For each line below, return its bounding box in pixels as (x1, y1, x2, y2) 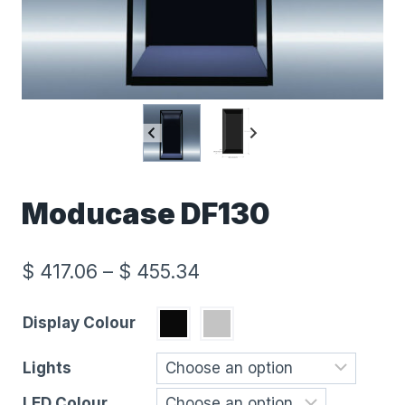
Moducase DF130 (22, 196, 270, 232)
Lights (23, 358, 71, 377)
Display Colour (23, 313, 136, 332)
